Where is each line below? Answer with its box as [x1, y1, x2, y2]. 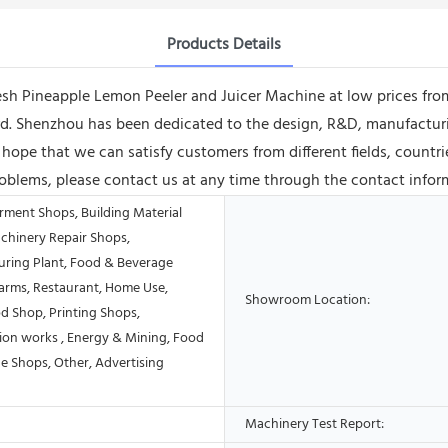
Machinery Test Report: [245, 412, 384, 436]
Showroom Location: [245, 288, 370, 312]
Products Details [167, 31, 281, 58]
